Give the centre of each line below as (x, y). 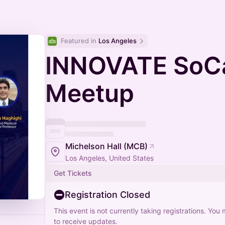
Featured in (80, 41)
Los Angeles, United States (109, 158)
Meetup (90, 93)
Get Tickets (73, 173)
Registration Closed (107, 195)
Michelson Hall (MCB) (106, 146)
